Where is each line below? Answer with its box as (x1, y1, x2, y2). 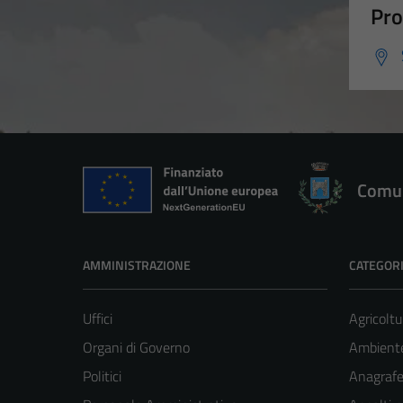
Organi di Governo (83, 336, 190, 359)
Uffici (83, 308, 112, 330)
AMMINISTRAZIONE (83, 255, 191, 275)
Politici (83, 365, 121, 388)
